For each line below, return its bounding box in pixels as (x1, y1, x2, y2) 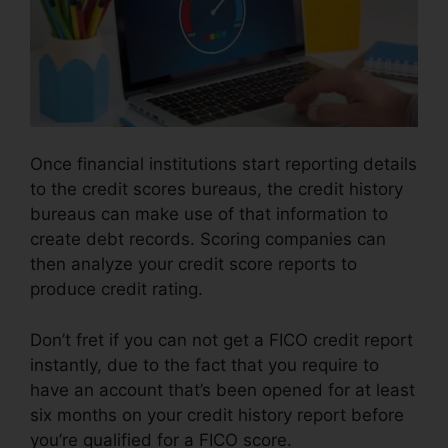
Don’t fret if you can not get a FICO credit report (30, 329, 413, 350)
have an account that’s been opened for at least (30, 379, 415, 400)
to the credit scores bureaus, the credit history (30, 179, 403, 200)
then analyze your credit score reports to (30, 254, 357, 275)
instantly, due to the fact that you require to (30, 354, 379, 375)
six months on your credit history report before (30, 404, 404, 425)
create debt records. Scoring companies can (30, 229, 386, 250)
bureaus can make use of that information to (30, 204, 388, 225)
